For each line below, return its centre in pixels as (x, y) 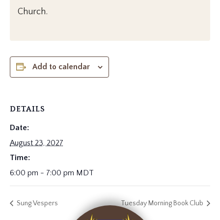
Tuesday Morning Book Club (163, 203)
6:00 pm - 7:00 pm (43, 173)
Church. (33, 12)
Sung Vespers (37, 203)
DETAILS (27, 109)
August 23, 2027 (37, 143)
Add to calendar (61, 67)
